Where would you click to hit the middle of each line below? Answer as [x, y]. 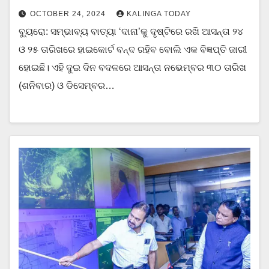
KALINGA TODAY [159, 14]
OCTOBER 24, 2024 [69, 14]
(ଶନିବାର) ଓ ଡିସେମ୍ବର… [67, 86]
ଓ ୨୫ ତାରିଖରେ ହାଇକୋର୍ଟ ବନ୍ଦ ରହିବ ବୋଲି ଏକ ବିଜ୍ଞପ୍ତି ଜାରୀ [133, 50]
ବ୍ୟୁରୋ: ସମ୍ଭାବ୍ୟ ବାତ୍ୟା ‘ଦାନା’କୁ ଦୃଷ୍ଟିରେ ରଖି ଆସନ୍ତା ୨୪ [131, 32]
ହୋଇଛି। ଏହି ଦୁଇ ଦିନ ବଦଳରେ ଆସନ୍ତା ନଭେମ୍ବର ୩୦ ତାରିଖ [132, 68]
